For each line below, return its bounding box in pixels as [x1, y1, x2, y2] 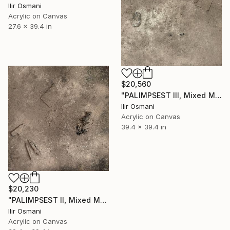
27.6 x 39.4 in [8, 22, 52, 31]
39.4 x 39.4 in [121, 122, 166, 131]
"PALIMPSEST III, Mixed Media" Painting [215, 90, 222, 100]
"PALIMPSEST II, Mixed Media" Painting [100, 196, 107, 205]
